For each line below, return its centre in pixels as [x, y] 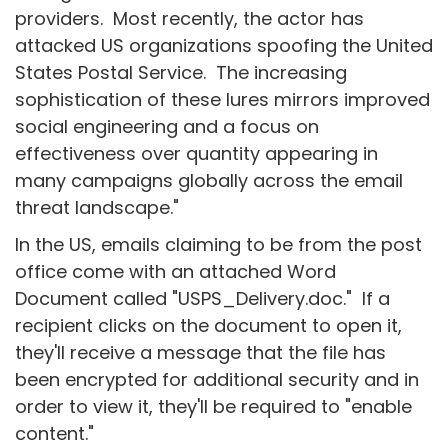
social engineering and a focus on [167, 126]
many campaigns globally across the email [209, 180]
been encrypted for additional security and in [217, 379]
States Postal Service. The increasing [181, 72]
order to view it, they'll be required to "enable [213, 406]
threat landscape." [97, 207]
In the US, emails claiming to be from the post [218, 244]
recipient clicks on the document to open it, [208, 325]
